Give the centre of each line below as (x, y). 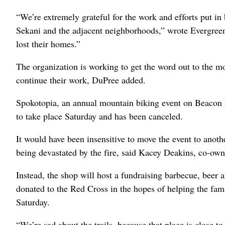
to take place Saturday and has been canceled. (99, 116)
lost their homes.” (48, 43)
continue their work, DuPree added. (81, 80)
